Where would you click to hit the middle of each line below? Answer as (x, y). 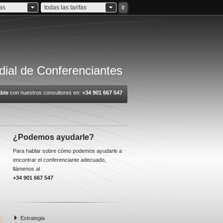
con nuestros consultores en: (45, 93)
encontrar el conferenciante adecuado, (59, 160)
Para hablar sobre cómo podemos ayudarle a (67, 151)
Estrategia (33, 218)
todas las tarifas (65, 7)
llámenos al (26, 169)
